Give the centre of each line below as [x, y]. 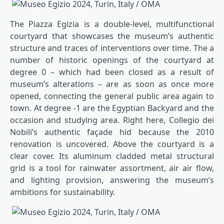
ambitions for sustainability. [62, 192]
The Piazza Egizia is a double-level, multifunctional [112, 24]
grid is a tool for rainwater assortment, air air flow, [112, 168]
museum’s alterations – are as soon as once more [112, 84]
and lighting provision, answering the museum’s [112, 180]
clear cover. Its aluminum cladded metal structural [112, 156]
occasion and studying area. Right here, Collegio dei [112, 120]
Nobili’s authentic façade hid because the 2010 [112, 132]
